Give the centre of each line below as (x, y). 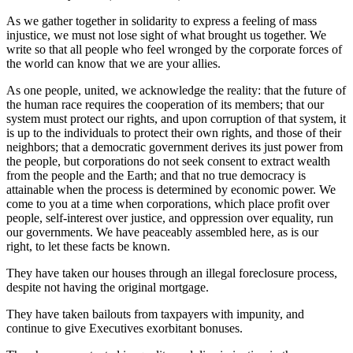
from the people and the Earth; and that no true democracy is (156, 175)
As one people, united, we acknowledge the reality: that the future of (176, 90)
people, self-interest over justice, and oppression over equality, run (170, 217)
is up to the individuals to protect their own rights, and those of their (174, 132)
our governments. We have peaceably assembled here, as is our (162, 232)
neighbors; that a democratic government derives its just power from (175, 147)
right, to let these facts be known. (88, 246)
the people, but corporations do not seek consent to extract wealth (168, 161)
